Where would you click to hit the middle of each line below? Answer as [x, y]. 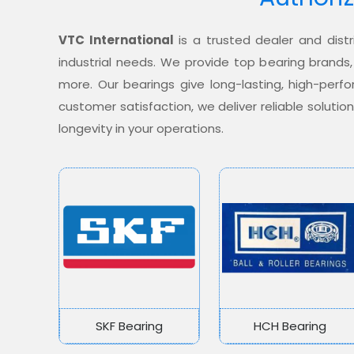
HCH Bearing [290, 326]
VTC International [116, 40]
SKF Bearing [130, 326]
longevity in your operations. [141, 129]
